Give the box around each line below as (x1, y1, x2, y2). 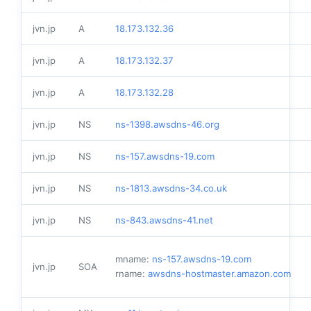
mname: (115, 253, 152, 265)
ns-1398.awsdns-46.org (115, 119, 219, 131)
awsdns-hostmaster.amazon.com (148, 268, 291, 280)
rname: (115, 268, 148, 280)
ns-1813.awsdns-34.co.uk (115, 183, 227, 194)
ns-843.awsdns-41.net (115, 215, 213, 226)
